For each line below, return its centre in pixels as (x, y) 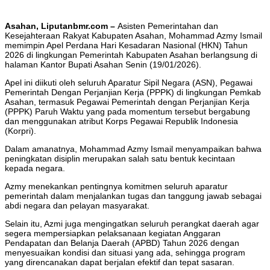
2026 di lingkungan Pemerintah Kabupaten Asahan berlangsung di (131, 55)
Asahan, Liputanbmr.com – (61, 26)
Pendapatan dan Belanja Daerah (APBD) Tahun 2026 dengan (122, 243)
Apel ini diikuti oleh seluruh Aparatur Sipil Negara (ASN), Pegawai (129, 83)
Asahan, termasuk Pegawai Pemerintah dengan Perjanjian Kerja (127, 102)
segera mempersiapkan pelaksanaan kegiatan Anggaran (113, 234)
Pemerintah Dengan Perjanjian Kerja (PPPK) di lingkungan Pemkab (133, 93)
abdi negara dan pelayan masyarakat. (77, 206)
